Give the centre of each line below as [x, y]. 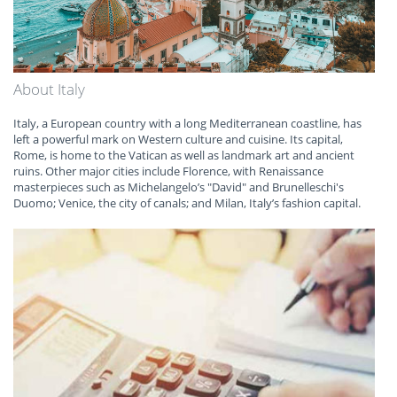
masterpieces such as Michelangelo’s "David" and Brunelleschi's [179, 187]
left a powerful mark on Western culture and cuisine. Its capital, [178, 140]
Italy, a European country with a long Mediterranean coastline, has [187, 124]
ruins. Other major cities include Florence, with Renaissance [168, 171]
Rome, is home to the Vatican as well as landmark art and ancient [184, 156]
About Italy [49, 90]
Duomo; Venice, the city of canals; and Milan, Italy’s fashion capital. [187, 203]
